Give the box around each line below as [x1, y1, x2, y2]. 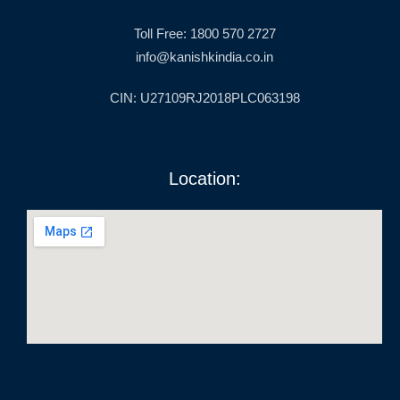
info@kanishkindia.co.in [136, 49, 273, 65]
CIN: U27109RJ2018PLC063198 [109, 90, 300, 106]
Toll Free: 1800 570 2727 [133, 26, 276, 42]
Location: [168, 169, 241, 189]
